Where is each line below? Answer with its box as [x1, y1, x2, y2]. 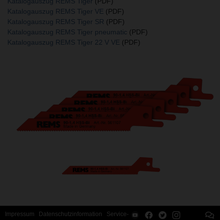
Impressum [5, 211, 34, 218]
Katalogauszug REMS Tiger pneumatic [7, 27, 127, 36]
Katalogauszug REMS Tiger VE [7, 7, 104, 15]
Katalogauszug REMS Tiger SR [7, 17, 104, 26]
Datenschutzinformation [39, 211, 102, 218]
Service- [107, 211, 129, 218]
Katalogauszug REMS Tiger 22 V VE [7, 38, 120, 46]
